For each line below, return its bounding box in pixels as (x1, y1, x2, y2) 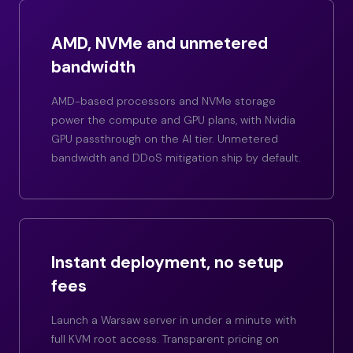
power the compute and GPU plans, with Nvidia (51, 113, 295, 128)
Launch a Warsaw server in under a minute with (51, 313, 296, 328)
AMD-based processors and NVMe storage (51, 94, 276, 109)
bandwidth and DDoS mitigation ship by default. (51, 150, 301, 165)
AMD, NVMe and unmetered (51, 32, 268, 55)
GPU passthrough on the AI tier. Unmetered (51, 132, 278, 147)
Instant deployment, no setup (51, 251, 284, 274)
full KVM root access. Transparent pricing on (51, 332, 279, 347)
